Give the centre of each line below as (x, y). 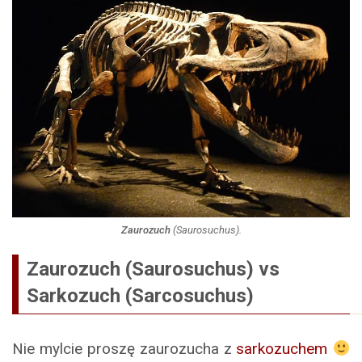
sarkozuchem (282, 349)
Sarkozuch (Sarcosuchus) (140, 296)
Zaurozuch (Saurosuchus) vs (153, 269)
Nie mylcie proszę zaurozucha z (124, 349)
